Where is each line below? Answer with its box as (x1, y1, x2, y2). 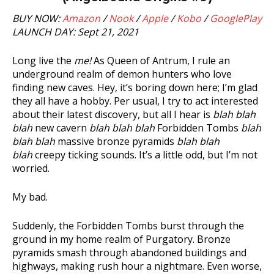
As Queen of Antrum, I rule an (94, 54, 230, 67)
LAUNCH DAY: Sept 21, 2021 (12, 25, 139, 39)
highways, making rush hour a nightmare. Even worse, (12, 259, 262, 273)
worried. (12, 161, 50, 175)
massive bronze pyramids (55, 135, 177, 148)
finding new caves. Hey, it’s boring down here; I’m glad (12, 81, 257, 94)
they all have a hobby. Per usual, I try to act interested (12, 94, 258, 108)
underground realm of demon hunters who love (12, 67, 232, 81)
